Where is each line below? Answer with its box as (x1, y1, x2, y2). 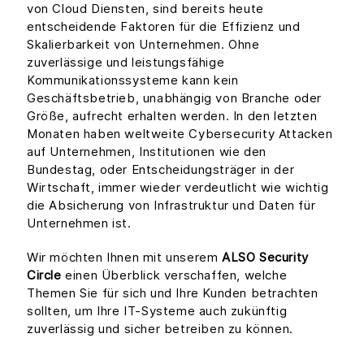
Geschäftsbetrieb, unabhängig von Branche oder (27, 90, 323, 106)
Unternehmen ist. (27, 215, 132, 232)
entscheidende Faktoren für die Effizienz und (27, 19, 301, 35)
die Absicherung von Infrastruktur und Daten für (27, 197, 316, 214)
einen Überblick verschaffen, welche (61, 267, 288, 284)
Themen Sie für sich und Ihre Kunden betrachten (27, 285, 318, 301)
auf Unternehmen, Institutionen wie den (27, 144, 266, 160)
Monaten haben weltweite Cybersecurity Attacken (27, 126, 333, 142)
